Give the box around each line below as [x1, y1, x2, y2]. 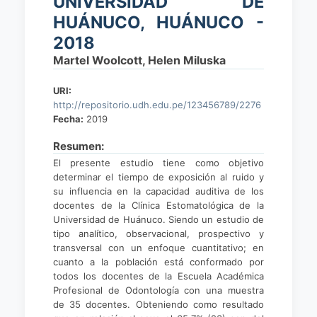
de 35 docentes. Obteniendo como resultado [53, 299, 264, 310]
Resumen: [53, 139, 104, 153]
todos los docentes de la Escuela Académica [53, 270, 264, 282]
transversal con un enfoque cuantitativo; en [53, 242, 264, 253]
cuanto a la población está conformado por [53, 256, 264, 267]
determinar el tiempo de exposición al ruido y [53, 171, 264, 183]
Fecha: [53, 113, 83, 125]
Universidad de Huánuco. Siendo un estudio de [53, 214, 264, 225]
